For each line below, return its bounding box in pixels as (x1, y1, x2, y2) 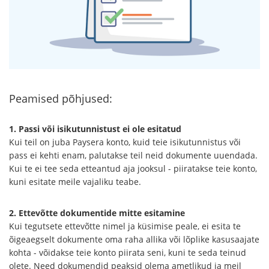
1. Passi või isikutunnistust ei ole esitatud (9, 122, 181, 134)
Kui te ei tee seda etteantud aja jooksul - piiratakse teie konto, (9, 162, 257, 174)
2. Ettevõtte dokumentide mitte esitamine (9, 207, 185, 219)
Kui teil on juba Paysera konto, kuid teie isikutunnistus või (9, 136, 241, 148)
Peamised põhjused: (9, 91, 112, 106)
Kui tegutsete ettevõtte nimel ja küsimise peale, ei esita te (9, 220, 241, 232)
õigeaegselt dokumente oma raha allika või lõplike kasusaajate (9, 233, 259, 245)
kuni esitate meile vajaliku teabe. (9, 175, 141, 187)
